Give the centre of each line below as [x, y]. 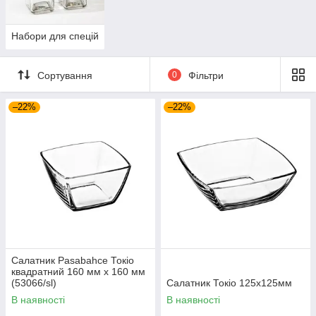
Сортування [65, 75]
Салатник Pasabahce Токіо [73, 261]
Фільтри [206, 75]
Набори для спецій [55, 36]
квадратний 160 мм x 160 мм [78, 272]
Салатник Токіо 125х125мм [229, 283]
